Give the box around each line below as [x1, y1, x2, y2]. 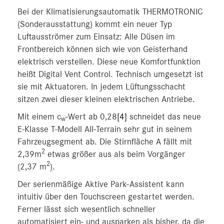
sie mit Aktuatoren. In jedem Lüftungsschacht [17, 82, 185, 91]
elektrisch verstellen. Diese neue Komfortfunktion [17, 57, 200, 66]
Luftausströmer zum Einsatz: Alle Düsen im [17, 32, 175, 41]
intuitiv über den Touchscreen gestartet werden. [17, 192, 194, 201]
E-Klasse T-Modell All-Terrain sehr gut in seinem [17, 125, 192, 134]
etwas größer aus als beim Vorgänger [45, 150, 185, 159]
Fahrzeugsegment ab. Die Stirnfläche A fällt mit [17, 137, 192, 146]
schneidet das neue [127, 112, 201, 121]
